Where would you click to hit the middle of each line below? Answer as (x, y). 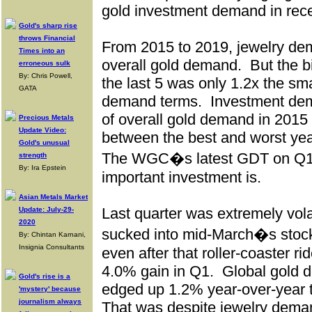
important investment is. (181, 177)
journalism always (50, 301)
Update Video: (42, 130)
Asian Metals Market (53, 197)
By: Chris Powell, (46, 76)
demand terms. (152, 101)
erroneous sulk (45, 63)
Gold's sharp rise (48, 25)
